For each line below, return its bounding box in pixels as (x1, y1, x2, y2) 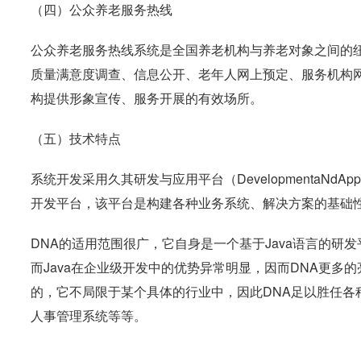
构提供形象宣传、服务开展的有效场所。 (31, 89, 263, 107)
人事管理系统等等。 (31, 306, 147, 325)
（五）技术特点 (31, 129, 121, 147)
